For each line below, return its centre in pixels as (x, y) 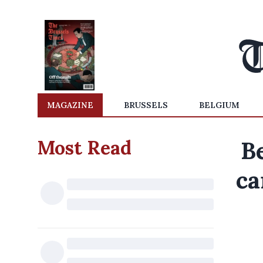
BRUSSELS (146, 105)
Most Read (85, 148)
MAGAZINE (70, 105)
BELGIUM (219, 105)
